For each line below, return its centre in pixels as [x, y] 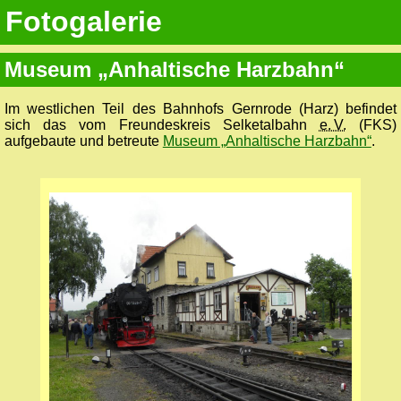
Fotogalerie [84, 22]
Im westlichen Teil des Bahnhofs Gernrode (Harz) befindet [200, 108]
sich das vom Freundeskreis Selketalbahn [162, 124]
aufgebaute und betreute [83, 141]
